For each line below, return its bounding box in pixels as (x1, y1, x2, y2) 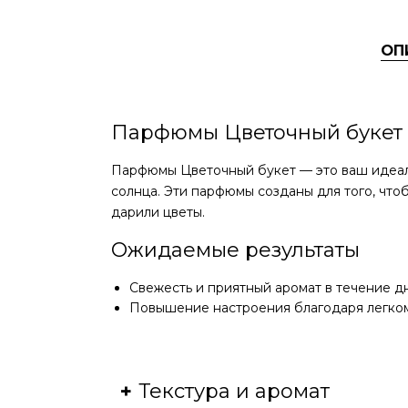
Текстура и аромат (138, 379, 330, 403)
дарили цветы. (111, 204, 205, 220)
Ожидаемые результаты (111, 238, 360, 262)
